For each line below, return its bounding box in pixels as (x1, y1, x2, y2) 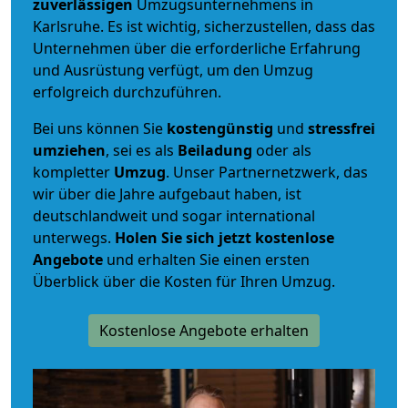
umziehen (33, 139, 106, 160)
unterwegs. (33, 227, 115, 248)
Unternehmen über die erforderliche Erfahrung (33, 37, 361, 58)
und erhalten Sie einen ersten (103, 249, 310, 270)
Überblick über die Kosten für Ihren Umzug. (33, 270, 335, 291)
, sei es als (106, 139, 178, 160)
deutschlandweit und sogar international (33, 205, 315, 226)
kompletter (33, 161, 114, 182)
